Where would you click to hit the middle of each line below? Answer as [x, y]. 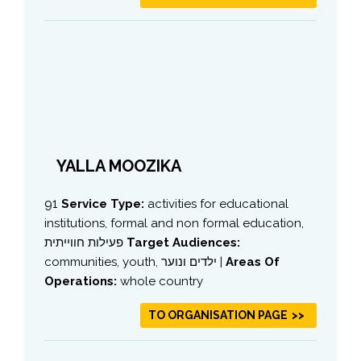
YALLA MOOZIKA [119, 166]
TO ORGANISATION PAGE [218, 315]
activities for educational [218, 203]
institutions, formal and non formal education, [174, 223]
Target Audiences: [183, 242]
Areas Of [253, 261]
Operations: [82, 281]
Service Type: [104, 203]
